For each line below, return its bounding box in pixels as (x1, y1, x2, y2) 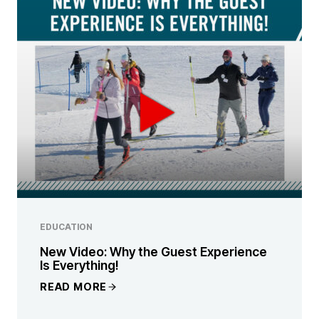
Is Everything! (40, 257, 118, 273)
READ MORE (40, 281, 108, 293)
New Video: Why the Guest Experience (40, 244, 267, 259)
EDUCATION (40, 221, 93, 232)
